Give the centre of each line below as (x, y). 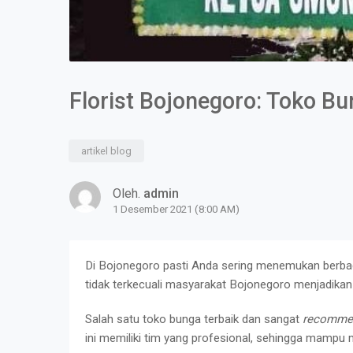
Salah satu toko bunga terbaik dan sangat (194, 319)
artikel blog (106, 150)
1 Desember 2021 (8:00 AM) (176, 209)
